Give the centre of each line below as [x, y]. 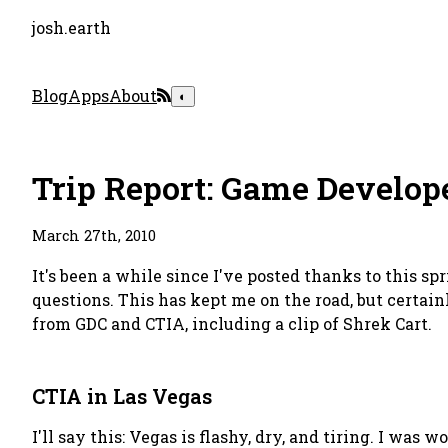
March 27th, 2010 [94, 235]
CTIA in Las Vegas [122, 396]
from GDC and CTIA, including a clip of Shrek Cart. [232, 323]
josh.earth [71, 27]
